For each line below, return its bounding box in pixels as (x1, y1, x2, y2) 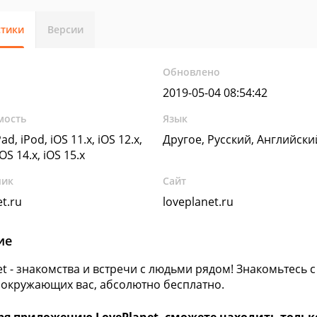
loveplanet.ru (163, 194, 234, 209)
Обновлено (163, 65, 221, 79)
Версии (47, 23, 83, 36)
